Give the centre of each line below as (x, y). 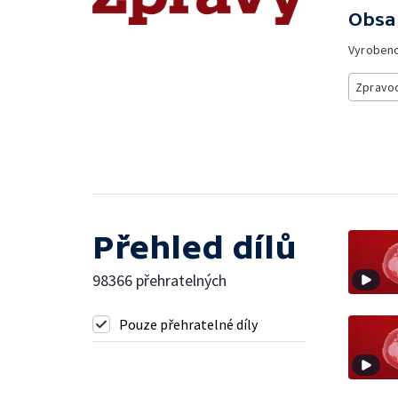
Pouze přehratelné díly (188, 324)
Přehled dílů (195, 247)
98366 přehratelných (159, 280)
